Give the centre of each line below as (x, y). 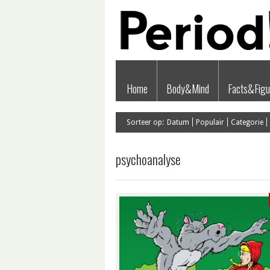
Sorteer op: (145, 122)
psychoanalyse (148, 159)
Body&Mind (188, 89)
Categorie (247, 122)
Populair (210, 122)
